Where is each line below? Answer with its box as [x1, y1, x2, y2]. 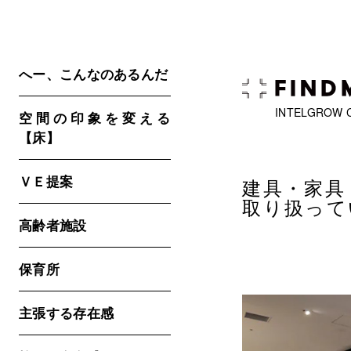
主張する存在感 [19, 303, 114, 323]
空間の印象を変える [19, 108, 171, 128]
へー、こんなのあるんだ [19, 64, 168, 84]
